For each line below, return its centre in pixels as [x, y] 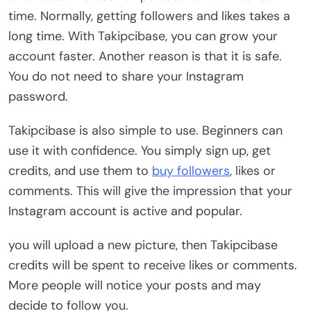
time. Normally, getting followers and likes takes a [149, 16]
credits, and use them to [80, 170]
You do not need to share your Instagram [126, 76]
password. [38, 96]
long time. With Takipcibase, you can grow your [143, 36]
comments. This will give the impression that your [150, 191]
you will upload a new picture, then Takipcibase [143, 245]
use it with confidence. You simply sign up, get [140, 150]
